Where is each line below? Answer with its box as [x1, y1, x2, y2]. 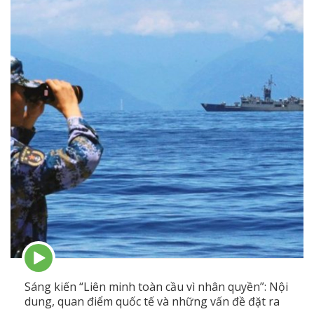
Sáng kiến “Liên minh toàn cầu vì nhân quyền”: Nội [25, 279, 288, 295]
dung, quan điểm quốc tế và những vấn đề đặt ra [25, 294, 280, 310]
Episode [24, 243, 63, 257]
